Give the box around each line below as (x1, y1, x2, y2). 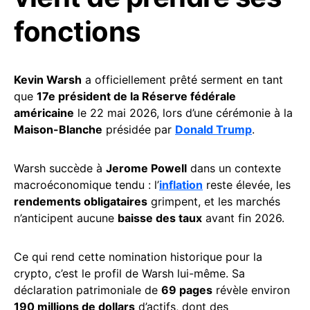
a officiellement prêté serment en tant (82, 73, 283, 87)
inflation (159, 178, 203, 192)
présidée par (102, 122, 175, 137)
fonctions (14, 15, 140, 49)
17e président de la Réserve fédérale (37, 89, 236, 104)
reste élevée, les (203, 178, 291, 192)
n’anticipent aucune (14, 211, 118, 226)
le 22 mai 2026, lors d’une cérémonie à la (74, 106, 293, 120)
